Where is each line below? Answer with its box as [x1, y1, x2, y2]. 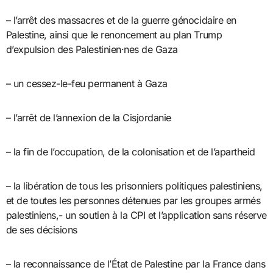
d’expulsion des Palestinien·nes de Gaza [5, 43, 178, 55]
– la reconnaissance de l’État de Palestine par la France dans [5, 257, 266, 270]
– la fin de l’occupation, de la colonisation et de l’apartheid [5, 145, 255, 158]
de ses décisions [5, 223, 77, 236]
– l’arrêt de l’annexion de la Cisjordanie [5, 111, 171, 124]
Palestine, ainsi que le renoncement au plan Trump [5, 28, 222, 41]
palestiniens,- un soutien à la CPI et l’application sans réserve [5, 208, 267, 221]
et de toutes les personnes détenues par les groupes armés [5, 194, 261, 207]
